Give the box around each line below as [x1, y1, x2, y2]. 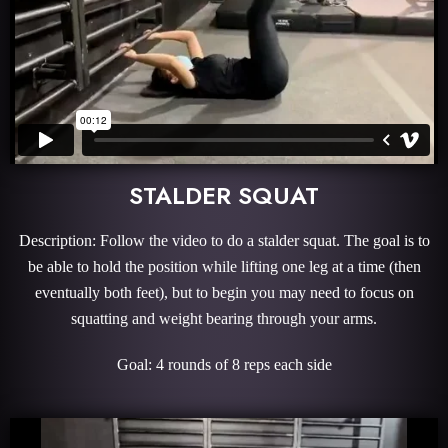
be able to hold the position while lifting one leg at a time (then [27, 258, 421, 275]
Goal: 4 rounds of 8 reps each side [116, 356, 332, 373]
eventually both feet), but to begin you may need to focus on [34, 284, 414, 301]
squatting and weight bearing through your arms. [71, 310, 377, 327]
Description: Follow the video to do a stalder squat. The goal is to [18, 232, 430, 249]
